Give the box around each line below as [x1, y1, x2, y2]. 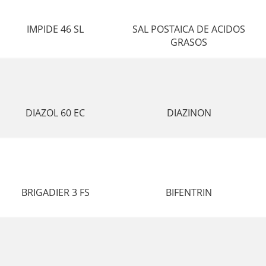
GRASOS [170, 36, 208, 49]
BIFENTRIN [166, 186, 213, 199]
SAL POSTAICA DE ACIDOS [132, 23, 246, 36]
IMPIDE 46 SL [27, 23, 84, 36]
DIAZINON [166, 106, 211, 119]
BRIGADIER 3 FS [21, 186, 90, 199]
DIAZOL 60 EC [26, 106, 85, 119]
